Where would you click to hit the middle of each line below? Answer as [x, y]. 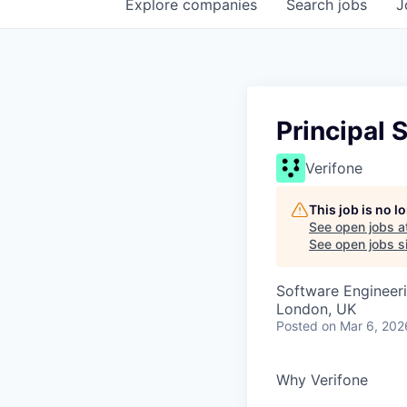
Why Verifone [322, 380]
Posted [297, 326]
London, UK [316, 309]
